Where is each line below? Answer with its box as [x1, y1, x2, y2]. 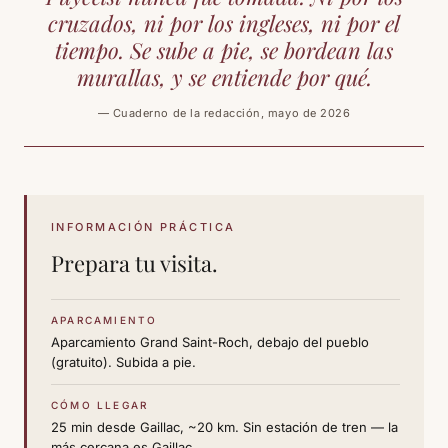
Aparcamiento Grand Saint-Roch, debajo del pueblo [51, 334, 369, 351]
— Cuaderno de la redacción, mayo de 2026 [97, 106, 351, 121]
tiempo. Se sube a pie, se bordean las [55, 35, 393, 66]
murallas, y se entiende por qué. [76, 62, 372, 93]
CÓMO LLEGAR [51, 399, 149, 412]
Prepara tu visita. [51, 248, 218, 279]
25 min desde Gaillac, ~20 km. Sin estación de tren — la [51, 419, 398, 436]
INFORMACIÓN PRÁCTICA [51, 220, 236, 235]
